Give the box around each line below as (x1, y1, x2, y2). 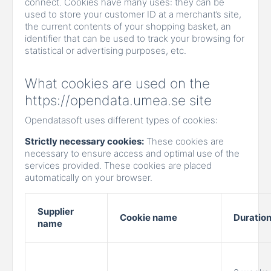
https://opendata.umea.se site (25, 91, 212, 108)
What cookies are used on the (25, 74, 210, 91)
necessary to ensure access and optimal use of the (25, 147, 240, 159)
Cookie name (120, 211, 177, 223)
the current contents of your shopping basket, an (25, 20, 231, 32)
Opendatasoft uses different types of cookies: (25, 114, 218, 126)
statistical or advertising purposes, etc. (25, 44, 186, 56)
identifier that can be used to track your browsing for (25, 32, 244, 44)
